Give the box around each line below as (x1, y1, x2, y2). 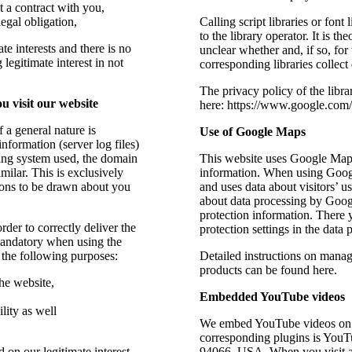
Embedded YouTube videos (200, 289, 346, 303)
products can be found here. (200, 262, 338, 277)
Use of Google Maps (200, 124, 306, 138)
